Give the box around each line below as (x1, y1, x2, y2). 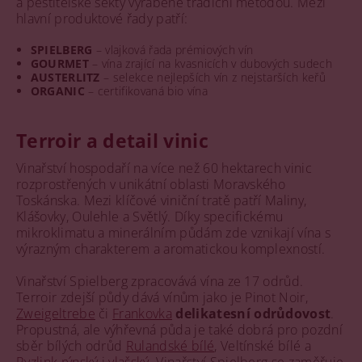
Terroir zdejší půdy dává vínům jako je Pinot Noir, (16, 288, 309, 306)
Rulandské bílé (125, 336, 215, 355)
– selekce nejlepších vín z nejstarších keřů (99, 69, 326, 85)
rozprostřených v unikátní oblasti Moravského (16, 175, 286, 193)
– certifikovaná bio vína (84, 82, 208, 99)
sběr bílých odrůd (16, 336, 126, 355)
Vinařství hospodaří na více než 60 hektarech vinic (16, 158, 313, 177)
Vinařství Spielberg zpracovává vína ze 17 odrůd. (16, 271, 304, 290)
